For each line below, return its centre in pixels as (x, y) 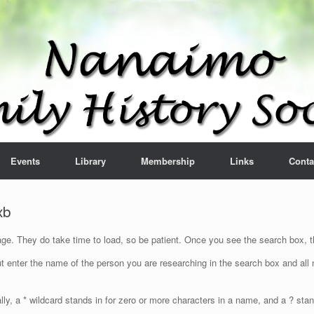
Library (90, 161)
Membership (168, 161)
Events (25, 161)
